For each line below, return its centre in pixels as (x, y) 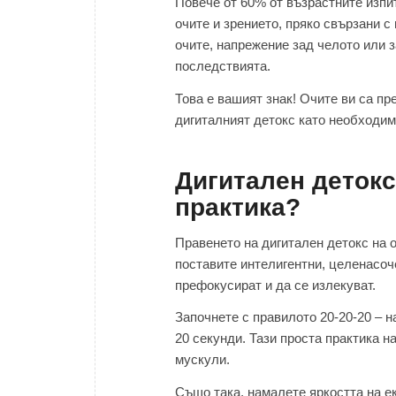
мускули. (202, 360)
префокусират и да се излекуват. (275, 285)
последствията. (223, 66)
